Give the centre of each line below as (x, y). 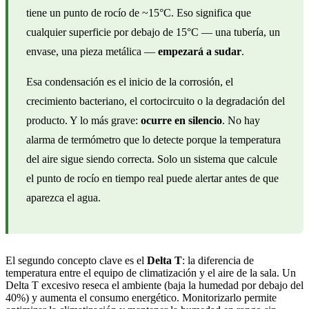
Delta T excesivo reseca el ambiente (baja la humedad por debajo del (154, 285)
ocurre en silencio (181, 120)
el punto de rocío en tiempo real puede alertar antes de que (152, 178)
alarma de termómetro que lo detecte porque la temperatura (153, 139)
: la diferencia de (218, 260)
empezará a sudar (200, 51)
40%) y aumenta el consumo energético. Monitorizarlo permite (141, 297)
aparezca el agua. (63, 197)
